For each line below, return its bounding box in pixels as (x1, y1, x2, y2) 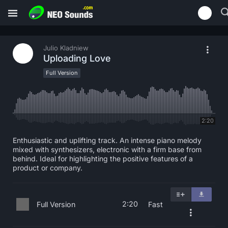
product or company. (13, 163, 82, 172)
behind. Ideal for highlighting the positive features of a (13, 154, 193, 163)
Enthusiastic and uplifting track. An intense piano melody (13, 136, 202, 145)
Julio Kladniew (43, 44, 89, 52)
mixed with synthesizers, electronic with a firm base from (13, 145, 202, 154)
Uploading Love (43, 53, 110, 64)
